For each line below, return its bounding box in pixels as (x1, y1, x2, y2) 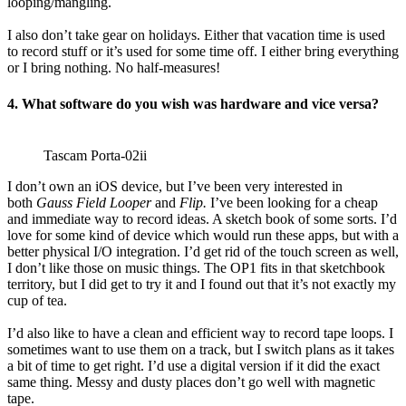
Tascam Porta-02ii (43, 147, 147, 163)
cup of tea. (7, 292, 67, 308)
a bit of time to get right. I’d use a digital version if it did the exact (7, 357, 380, 373)
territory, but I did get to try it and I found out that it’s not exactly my (7, 275, 396, 292)
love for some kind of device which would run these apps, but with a (7, 227, 399, 243)
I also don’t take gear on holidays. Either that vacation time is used (7, 27, 385, 43)
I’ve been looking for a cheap (210, 194, 378, 210)
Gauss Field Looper (36, 194, 155, 210)
